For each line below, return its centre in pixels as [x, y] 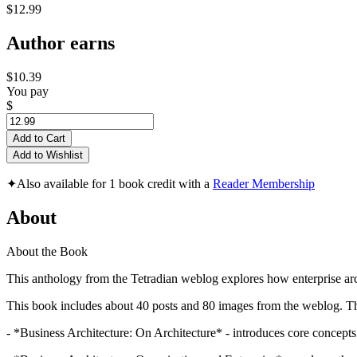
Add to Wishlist [48, 155]
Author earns [61, 43]
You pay [27, 92]
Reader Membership [264, 184]
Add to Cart [39, 139]
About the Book [47, 251]
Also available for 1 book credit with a [115, 184]
